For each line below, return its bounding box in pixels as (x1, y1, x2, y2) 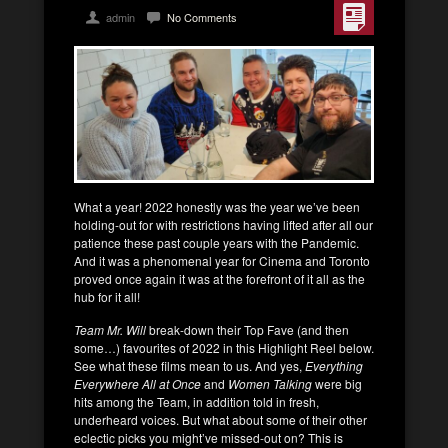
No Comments (167, 9, 237, 25)
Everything (302, 356, 363, 374)
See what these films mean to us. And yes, (74, 356, 302, 374)
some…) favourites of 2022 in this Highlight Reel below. (74, 338, 374, 356)
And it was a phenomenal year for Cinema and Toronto (74, 251, 370, 269)
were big (315, 374, 362, 392)
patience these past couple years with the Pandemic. (74, 233, 359, 251)
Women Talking (228, 374, 315, 392)
